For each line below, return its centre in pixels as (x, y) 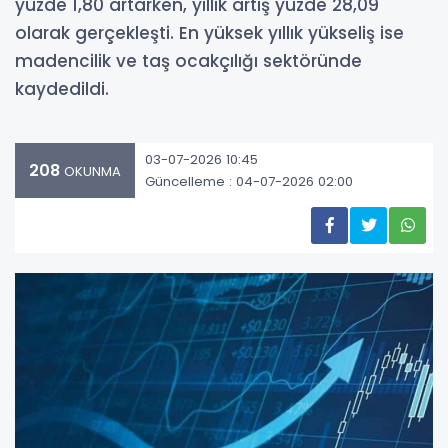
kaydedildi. (62, 89)
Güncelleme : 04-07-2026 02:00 (249, 181)
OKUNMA (90, 172)
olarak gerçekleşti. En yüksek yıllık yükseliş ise (209, 33)
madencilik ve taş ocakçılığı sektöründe (188, 61)
